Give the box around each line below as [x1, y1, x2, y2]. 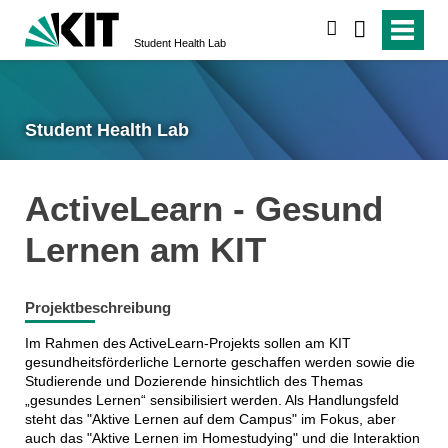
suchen [337, 20, 390, 38]
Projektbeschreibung [24, 299, 171, 317]
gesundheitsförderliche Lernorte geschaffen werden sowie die [24, 353, 415, 370]
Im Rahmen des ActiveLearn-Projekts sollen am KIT [24, 334, 351, 351]
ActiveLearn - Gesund [24, 188, 383, 228]
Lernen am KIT [24, 229, 266, 269]
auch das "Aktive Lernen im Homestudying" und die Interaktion [24, 429, 420, 446]
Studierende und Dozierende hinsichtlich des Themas [24, 372, 363, 389]
